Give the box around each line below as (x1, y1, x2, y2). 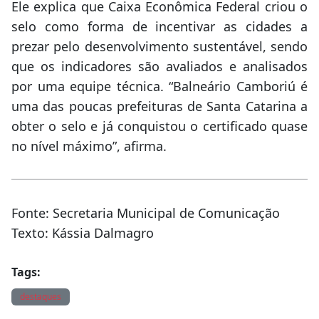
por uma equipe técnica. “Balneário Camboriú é (11, 77, 308, 95)
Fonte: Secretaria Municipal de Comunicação (11, 204, 280, 221)
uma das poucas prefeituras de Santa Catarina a (11, 97, 308, 115)
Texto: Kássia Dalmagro (11, 224, 154, 241)
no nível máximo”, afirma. (11, 137, 167, 155)
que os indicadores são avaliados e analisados (11, 57, 308, 75)
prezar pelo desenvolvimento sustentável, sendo (11, 37, 308, 55)
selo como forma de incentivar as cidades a (11, 17, 308, 35)
